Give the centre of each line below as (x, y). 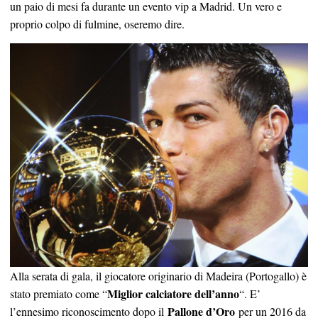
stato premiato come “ (59, 293)
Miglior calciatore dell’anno (173, 293)
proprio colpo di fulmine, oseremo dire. (97, 24)
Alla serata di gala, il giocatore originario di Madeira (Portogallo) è (158, 275)
